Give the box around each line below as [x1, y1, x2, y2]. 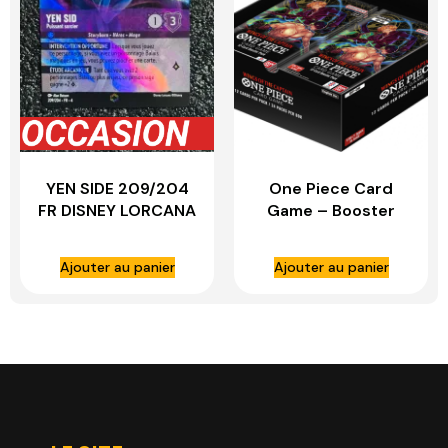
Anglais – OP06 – [263, 221, 399, 243]
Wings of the [281, 243, 381, 265]
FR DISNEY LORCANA [38, 199, 196, 221]
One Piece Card [269, 177, 393, 199]
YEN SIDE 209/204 [45, 177, 189, 199]
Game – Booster [267, 199, 395, 221]
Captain [300, 265, 362, 287]
